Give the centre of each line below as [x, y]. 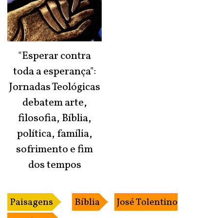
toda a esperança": [54, 72]
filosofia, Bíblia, [54, 118]
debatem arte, [54, 103]
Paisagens [31, 202]
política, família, [54, 134]
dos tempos [54, 165]
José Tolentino [147, 202]
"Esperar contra [54, 56]
